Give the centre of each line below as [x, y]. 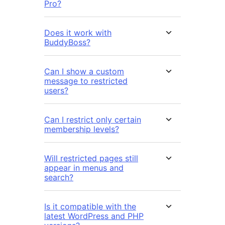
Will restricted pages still [91, 158]
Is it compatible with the [90, 206]
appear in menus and [84, 167]
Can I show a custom [84, 71]
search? [59, 177]
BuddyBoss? [67, 42]
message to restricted [86, 81]
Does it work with [78, 32]
